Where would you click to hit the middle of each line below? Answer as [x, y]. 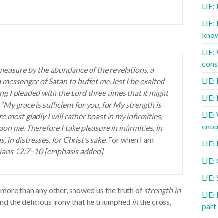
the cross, [155, 201]
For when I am [131, 139]
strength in [162, 190]
